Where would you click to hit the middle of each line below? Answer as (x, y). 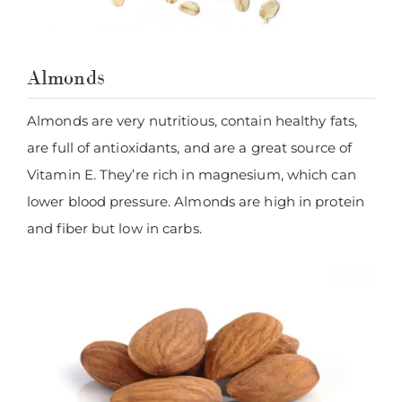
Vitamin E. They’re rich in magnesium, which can (192, 174)
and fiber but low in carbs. (114, 228)
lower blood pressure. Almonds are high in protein (196, 201)
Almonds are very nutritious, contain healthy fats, (192, 120)
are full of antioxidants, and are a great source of (190, 147)
